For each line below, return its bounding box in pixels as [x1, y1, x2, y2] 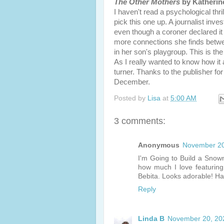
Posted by [114, 94, 147, 102]
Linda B [138, 214, 164, 222]
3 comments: [114, 115, 165, 126]
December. [114, 78, 150, 86]
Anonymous [138, 141, 179, 149]
